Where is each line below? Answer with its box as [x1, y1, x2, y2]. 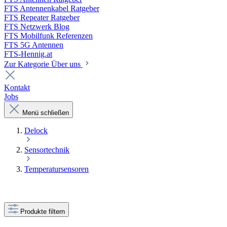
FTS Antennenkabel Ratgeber [4, 4, 99, 13]
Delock [24, 126, 48, 135]
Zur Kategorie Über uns [4, 59, 83, 68]
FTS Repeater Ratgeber [4, 13, 80, 22]
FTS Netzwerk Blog [4, 22, 69, 31]
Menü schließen [22, 108, 69, 117]
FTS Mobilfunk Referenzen [4, 31, 93, 40]
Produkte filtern [20, 207, 65, 215]
